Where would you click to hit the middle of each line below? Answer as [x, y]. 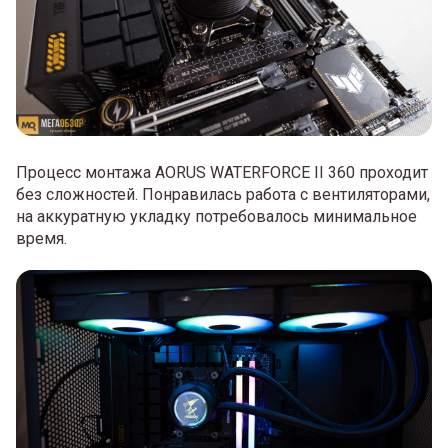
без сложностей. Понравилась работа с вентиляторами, [223, 195]
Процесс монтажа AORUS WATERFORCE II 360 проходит [222, 173]
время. [41, 239]
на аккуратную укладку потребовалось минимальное [216, 217]
